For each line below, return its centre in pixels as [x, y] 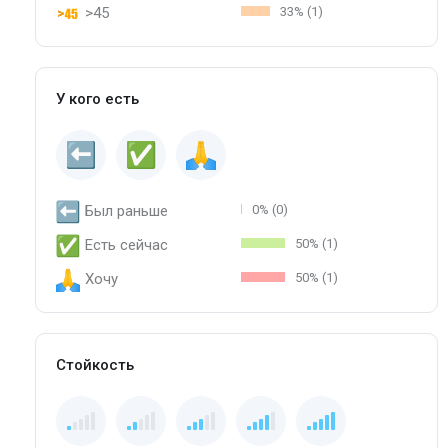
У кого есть [97, 98]
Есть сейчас [126, 244]
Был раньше [126, 210]
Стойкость [95, 364]
